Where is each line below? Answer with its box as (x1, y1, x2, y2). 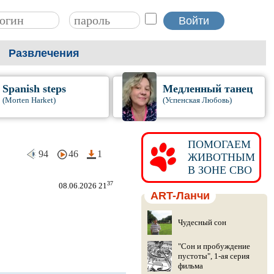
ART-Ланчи (150, 190, 210, 202)
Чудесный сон (177, 218, 226, 227)
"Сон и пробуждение (177, 242, 250, 251)
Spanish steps (2, 83, 66, 95)
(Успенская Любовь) (163, 95, 232, 105)
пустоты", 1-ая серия (177, 251, 250, 261)
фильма (177, 261, 203, 270)
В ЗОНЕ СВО (181, 164, 252, 176)
